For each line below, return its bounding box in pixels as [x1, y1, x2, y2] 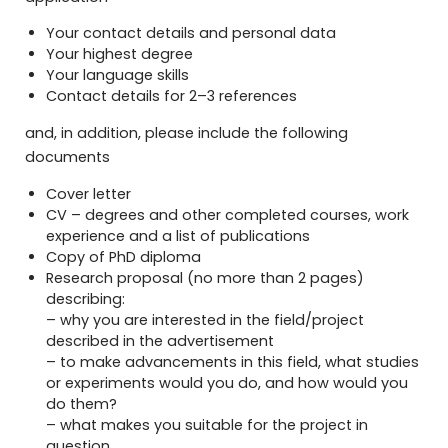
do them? [46, 393, 118, 414]
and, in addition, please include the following [24, 123, 348, 144]
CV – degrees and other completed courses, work [46, 204, 410, 225]
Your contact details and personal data [46, 22, 337, 43]
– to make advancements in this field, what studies [46, 351, 420, 372]
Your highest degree [46, 43, 194, 64]
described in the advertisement [46, 330, 275, 351]
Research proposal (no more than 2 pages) [46, 267, 365, 288]
